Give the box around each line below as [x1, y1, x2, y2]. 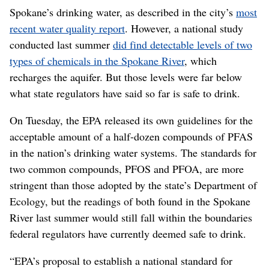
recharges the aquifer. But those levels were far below [10, 69, 242, 84]
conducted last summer [10, 37, 113, 52]
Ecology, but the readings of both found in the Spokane [10, 193, 250, 208]
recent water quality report [10, 20, 125, 35]
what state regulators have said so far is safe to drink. [10, 85, 240, 100]
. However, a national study [125, 20, 243, 35]
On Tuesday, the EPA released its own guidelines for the [10, 112, 253, 127]
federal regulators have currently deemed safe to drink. [10, 226, 246, 241]
